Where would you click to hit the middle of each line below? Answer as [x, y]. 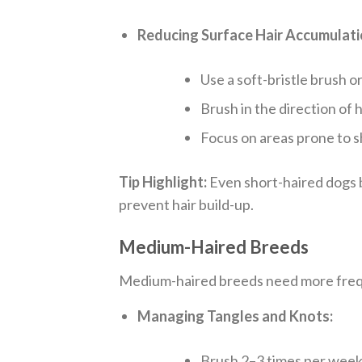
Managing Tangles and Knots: [236, 316]
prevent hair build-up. [186, 205]
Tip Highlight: [163, 182]
